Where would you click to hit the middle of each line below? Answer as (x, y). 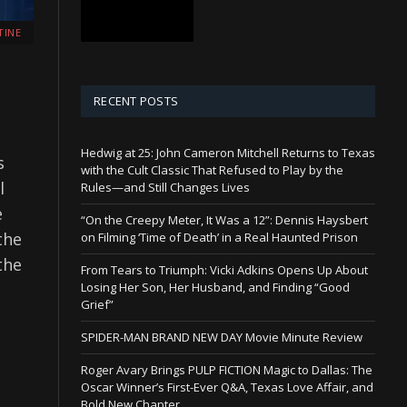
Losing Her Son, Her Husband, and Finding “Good (215, 287)
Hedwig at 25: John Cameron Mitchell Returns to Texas (228, 152)
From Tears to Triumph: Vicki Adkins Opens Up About (224, 269)
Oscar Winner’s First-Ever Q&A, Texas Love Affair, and (227, 387)
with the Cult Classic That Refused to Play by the (212, 169)
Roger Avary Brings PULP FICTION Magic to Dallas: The (227, 369)
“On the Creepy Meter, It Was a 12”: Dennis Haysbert (224, 219)
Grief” (97, 304)
